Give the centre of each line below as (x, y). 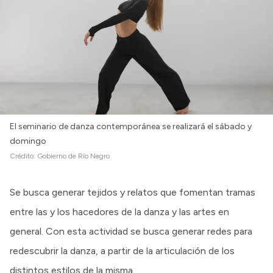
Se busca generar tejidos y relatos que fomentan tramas (133, 193)
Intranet (34, 7)
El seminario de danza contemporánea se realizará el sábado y (131, 127)
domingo (28, 141)
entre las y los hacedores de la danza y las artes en (119, 212)
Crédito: (23, 156)
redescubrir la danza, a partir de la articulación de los (122, 251)
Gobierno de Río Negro (73, 156)
